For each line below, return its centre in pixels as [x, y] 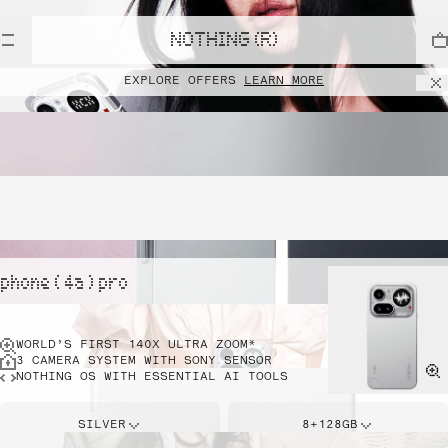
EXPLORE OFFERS [184, 81]
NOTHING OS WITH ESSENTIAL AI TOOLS [152, 377]
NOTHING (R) [224, 40]
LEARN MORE [284, 81]
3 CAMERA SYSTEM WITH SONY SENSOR [144, 361]
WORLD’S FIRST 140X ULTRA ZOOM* [136, 345]
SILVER [102, 425]
